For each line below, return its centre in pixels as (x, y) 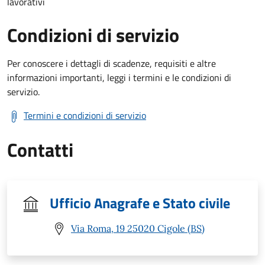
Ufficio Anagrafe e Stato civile (140, 203)
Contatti (40, 149)
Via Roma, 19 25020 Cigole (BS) (138, 229)
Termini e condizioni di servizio (85, 115)
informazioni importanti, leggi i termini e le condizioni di (119, 77)
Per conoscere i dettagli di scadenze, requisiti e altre (112, 63)
